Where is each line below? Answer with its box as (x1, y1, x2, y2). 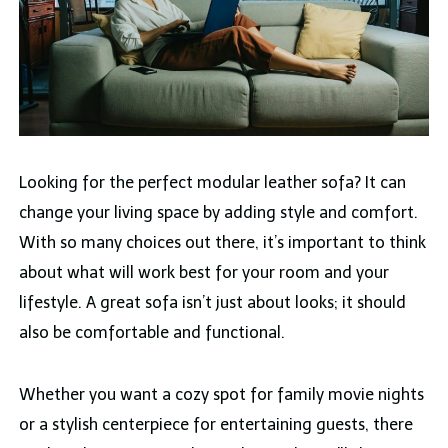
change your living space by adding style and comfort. (18, 203, 418, 223)
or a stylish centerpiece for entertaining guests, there (18, 415, 413, 435)
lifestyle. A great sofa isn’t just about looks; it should (18, 293, 406, 313)
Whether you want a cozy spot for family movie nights (18, 385, 424, 405)
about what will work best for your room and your (18, 263, 389, 283)
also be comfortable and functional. (18, 323, 285, 343)
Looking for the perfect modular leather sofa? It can (18, 173, 406, 193)
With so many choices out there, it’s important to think (18, 233, 426, 253)
